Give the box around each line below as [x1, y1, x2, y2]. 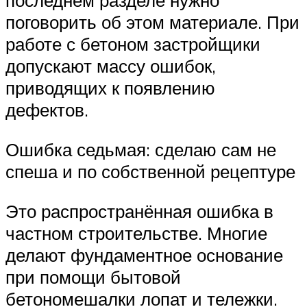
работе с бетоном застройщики [5, 33, 260, 56]
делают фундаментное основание [5, 243, 283, 266]
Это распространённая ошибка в [5, 199, 273, 222]
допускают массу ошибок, [5, 55, 216, 77]
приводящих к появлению [5, 77, 215, 99]
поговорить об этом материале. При [5, 11, 299, 34]
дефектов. [5, 99, 88, 121]
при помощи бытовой [5, 265, 181, 288]
